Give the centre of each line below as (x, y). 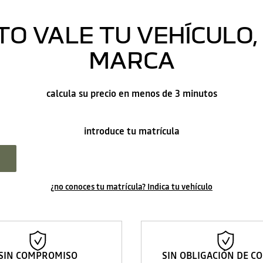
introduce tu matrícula (131, 131)
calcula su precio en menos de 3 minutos (131, 93)
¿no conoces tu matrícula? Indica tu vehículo (131, 187)
